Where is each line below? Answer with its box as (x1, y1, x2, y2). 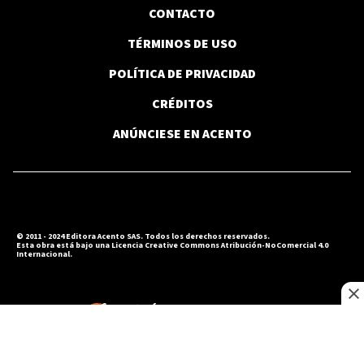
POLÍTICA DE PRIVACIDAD (108, 65, 256, 84)
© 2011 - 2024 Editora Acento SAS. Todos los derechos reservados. (16, 231, 270, 243)
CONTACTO (149, 5, 215, 24)
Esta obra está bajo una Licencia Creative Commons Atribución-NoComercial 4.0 (16, 240, 328, 252)
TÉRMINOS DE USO (127, 35, 237, 54)
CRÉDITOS (151, 95, 213, 114)
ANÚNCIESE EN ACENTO (112, 125, 252, 144)
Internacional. (16, 249, 72, 261)
